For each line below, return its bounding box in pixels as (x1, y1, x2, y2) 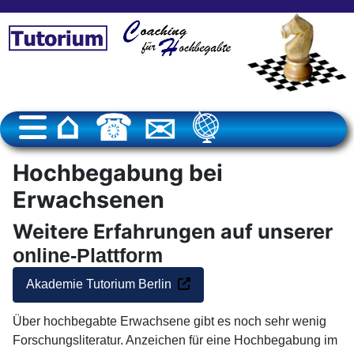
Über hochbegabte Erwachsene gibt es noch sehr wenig (13, 314, 326, 328)
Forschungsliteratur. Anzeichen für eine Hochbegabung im (13, 333, 337, 347)
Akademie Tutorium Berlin (26, 277, 171, 292)
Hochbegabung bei (13, 158, 223, 186)
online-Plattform (13, 243, 168, 266)
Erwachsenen (13, 185, 164, 213)
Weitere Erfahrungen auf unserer (13, 219, 337, 243)
